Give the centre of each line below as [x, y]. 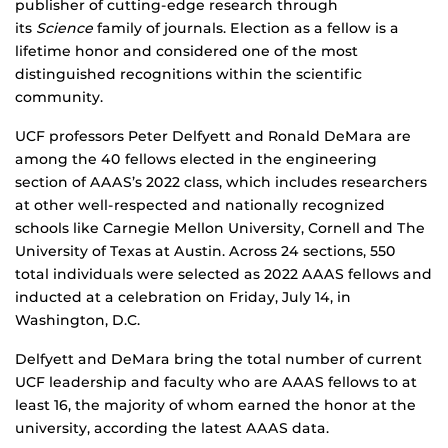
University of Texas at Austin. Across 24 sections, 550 [205, 251]
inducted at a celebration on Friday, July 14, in [183, 297]
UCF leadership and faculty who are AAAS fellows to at [216, 382]
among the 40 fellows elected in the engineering [196, 159]
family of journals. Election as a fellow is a [246, 28]
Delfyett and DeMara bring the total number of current [218, 359]
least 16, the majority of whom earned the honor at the [215, 405]
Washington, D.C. [77, 320]
